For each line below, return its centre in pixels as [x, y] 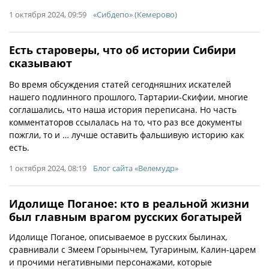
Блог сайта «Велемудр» [136, 168]
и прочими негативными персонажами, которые [110, 262]
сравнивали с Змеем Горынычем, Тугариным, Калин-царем [132, 249]
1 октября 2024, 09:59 [48, 14]
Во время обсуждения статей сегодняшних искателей [120, 84]
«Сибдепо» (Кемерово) [135, 14]
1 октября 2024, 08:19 [48, 168]
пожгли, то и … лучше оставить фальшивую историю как [126, 135]
